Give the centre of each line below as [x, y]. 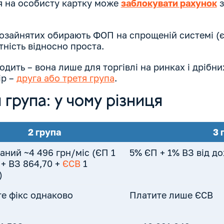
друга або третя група [65, 78]
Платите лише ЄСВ [171, 195]
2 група [45, 132]
